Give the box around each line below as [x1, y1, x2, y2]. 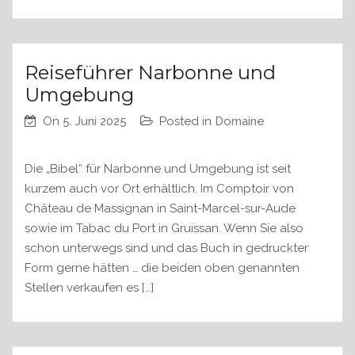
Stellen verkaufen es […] [25, 281, 154, 296]
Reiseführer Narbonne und [25, 61, 276, 85]
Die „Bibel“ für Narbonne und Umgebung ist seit [25, 162, 291, 177]
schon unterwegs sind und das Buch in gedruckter [25, 241, 308, 256]
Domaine [215, 114, 265, 129]
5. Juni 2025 [63, 114, 127, 129]
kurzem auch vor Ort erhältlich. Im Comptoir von [25, 181, 294, 197]
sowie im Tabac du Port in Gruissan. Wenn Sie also [25, 221, 303, 236]
